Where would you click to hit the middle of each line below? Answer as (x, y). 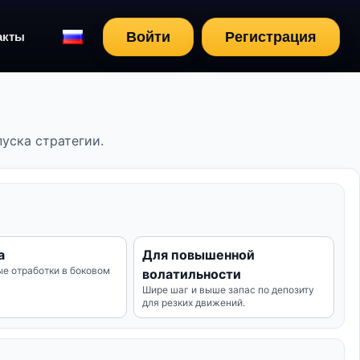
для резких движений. (194, 303)
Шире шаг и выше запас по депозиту (229, 290)
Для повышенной (199, 255)
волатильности (192, 274)
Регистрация (271, 37)
